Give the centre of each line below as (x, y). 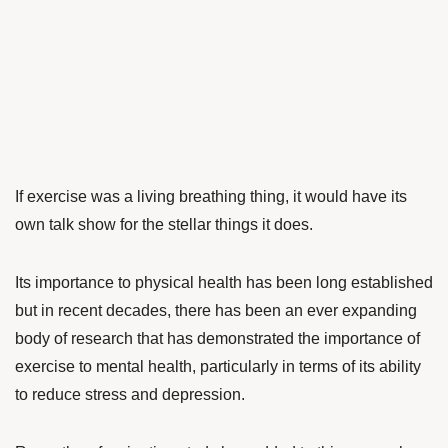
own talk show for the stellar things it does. (164, 224)
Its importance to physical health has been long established (224, 282)
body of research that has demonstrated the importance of (217, 338)
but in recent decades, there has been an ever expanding (216, 310)
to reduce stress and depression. (130, 394)
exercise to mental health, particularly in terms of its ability (218, 366)
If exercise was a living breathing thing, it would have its (211, 196)
